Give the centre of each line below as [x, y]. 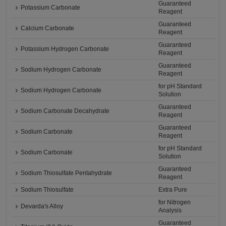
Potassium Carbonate [51, 8]
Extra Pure [173, 190]
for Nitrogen [175, 203]
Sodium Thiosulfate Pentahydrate [67, 173]
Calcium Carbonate [48, 29]
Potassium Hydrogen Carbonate [65, 49]
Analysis [170, 211]
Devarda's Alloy [42, 207]
